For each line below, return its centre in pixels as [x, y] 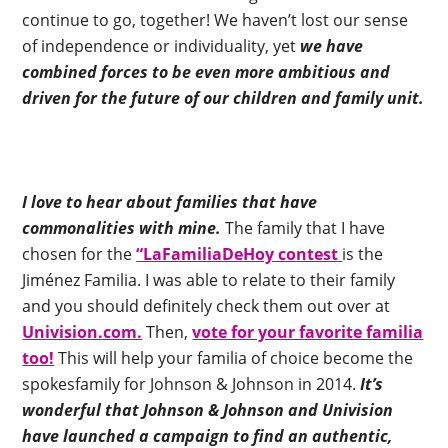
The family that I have [303, 227]
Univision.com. [82, 331]
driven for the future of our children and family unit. [223, 97]
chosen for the [79, 253]
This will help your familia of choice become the [234, 357]
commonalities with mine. [122, 227]
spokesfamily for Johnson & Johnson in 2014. [191, 383]
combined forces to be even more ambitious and [206, 71]
